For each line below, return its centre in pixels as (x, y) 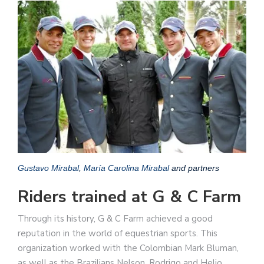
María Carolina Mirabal (126, 168)
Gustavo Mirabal (48, 168)
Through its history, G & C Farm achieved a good (115, 218)
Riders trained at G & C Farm (129, 197)
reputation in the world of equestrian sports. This (118, 233)
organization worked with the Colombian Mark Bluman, (128, 248)
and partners (194, 168)
